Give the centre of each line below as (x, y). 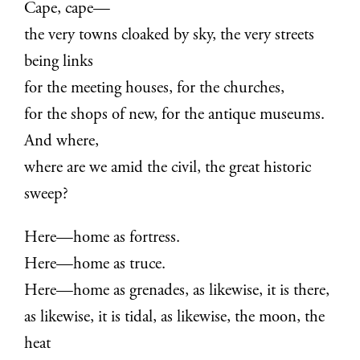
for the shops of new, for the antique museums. (175, 116)
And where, (62, 142)
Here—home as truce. (95, 265)
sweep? (47, 195)
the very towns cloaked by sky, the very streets (170, 36)
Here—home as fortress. (102, 239)
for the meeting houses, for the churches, (155, 89)
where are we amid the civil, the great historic (168, 169)
